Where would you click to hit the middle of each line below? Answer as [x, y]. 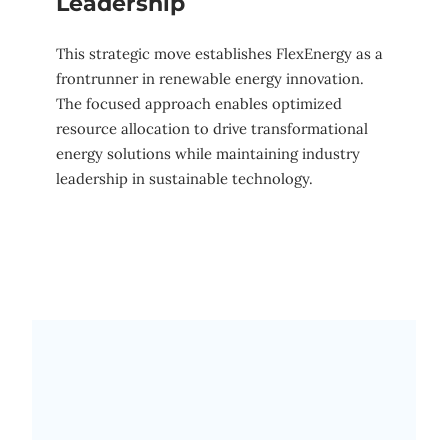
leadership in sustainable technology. [184, 178]
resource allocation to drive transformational [212, 128]
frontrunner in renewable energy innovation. [210, 78]
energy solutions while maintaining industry [208, 153]
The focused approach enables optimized [199, 103]
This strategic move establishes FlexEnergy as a [219, 53]
